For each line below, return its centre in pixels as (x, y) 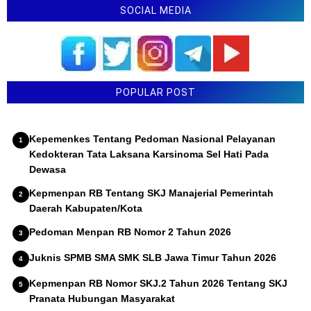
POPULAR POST (155, 92)
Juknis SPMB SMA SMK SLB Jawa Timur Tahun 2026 (153, 258)
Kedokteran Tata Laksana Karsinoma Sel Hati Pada (149, 154)
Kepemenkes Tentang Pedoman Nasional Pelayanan (152, 139)
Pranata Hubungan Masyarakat (102, 299)
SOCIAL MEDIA (155, 10)
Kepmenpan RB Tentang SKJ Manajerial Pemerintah (151, 193)
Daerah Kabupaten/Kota (86, 208)
